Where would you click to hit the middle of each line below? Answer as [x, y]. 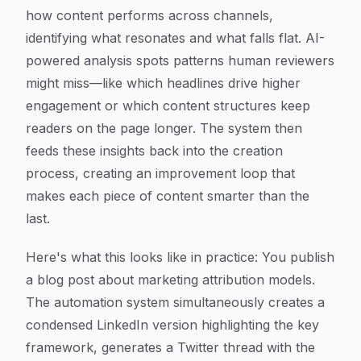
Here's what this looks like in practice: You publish [180, 257]
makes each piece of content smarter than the [168, 196]
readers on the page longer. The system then [164, 128]
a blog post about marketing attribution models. [170, 280]
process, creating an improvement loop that [160, 173]
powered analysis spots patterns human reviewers [180, 60]
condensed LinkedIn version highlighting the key [172, 325]
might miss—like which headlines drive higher [163, 83]
